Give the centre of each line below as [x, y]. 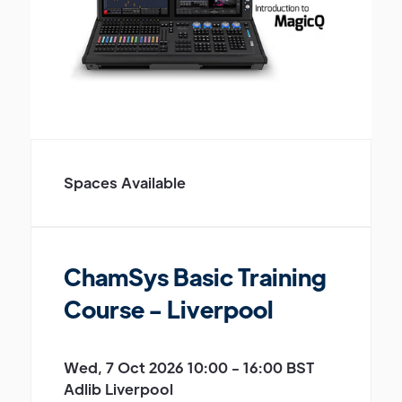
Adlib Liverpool [118, 389]
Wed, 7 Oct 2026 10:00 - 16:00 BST [189, 367]
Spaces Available [125, 182]
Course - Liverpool [169, 308]
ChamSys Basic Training [195, 276]
